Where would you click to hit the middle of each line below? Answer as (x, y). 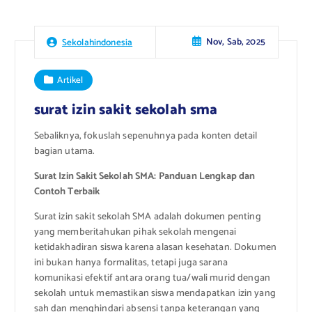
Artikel (70, 80)
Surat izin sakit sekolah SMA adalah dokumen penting (147, 217)
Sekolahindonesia (97, 42)
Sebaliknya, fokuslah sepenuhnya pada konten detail (146, 136)
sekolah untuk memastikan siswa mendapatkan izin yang (155, 294)
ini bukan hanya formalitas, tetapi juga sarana (131, 263)
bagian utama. (64, 151)
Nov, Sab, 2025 (235, 42)
